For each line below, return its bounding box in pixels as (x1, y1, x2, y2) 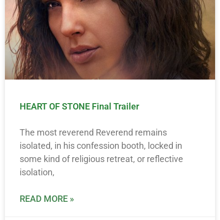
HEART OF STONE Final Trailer (20, 101, 139, 111)
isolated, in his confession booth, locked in (20, 140, 182, 151)
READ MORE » (20, 193, 74, 204)
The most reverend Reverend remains (20, 127, 167, 137)
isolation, (20, 167, 55, 177)
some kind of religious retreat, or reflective (20, 154, 183, 164)
